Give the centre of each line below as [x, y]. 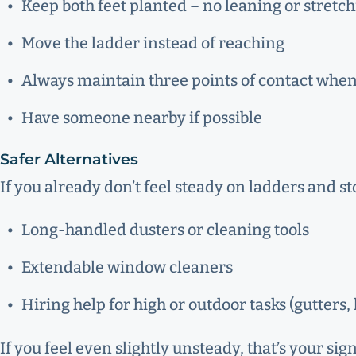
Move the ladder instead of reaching [153, 43]
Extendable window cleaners [127, 267]
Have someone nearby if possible [141, 118]
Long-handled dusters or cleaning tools [165, 230]
